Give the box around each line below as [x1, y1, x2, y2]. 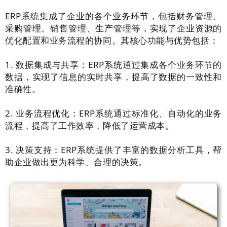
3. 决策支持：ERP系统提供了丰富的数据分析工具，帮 [5, 144, 222, 156]
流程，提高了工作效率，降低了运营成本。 [5, 120, 174, 132]
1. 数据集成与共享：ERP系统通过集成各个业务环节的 [5, 59, 222, 71]
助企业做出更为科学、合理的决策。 [5, 156, 147, 168]
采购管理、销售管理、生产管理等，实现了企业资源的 [5, 22, 222, 34]
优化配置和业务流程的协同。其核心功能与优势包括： [5, 34, 219, 47]
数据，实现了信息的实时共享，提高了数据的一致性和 [5, 71, 222, 83]
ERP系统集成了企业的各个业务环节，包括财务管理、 [5, 10, 222, 22]
